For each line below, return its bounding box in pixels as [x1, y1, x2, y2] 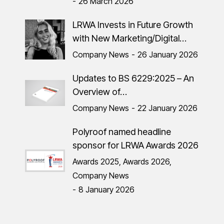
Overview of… [72, 86, 127, 97]
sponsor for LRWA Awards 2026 [72, 139, 198, 150]
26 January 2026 [137, 49, 198, 59]
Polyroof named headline [72, 126, 171, 137]
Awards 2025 [72, 156, 119, 166]
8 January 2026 [78, 184, 134, 194]
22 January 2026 [137, 102, 197, 113]
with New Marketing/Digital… [72, 32, 186, 43]
